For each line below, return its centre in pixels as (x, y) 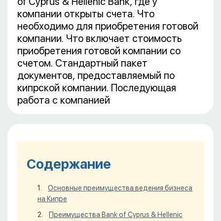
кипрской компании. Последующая (97, 88)
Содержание (69, 164)
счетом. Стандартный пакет (82, 63)
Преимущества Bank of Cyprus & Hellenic (116, 214)
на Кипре (52, 199)
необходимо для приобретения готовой (108, 26)
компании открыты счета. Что (86, 14)
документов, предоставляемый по (96, 75)
